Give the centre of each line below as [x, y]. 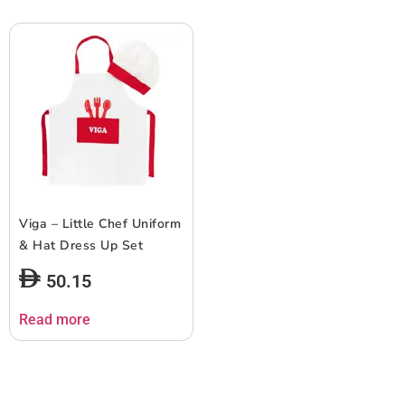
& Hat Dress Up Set [81, 245]
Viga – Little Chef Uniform [100, 223]
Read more [55, 319]
